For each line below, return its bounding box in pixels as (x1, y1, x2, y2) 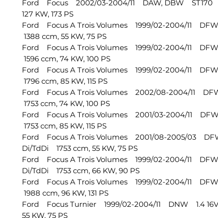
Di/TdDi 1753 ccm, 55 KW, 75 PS (22, 144, 138, 153)
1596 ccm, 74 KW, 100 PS (22, 54, 110, 63)
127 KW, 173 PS (22, 9, 73, 18)
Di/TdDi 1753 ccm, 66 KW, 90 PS (22, 166, 140, 175)
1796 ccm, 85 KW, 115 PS (22, 76, 108, 86)
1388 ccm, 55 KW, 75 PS (22, 32, 107, 41)
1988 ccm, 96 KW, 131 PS (22, 188, 109, 198)
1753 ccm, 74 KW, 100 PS (22, 99, 110, 108)
